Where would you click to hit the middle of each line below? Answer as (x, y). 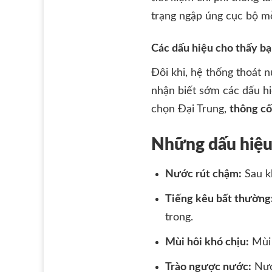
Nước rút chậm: (204, 175)
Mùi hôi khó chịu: (207, 242)
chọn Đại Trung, (190, 110)
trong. (179, 218)
